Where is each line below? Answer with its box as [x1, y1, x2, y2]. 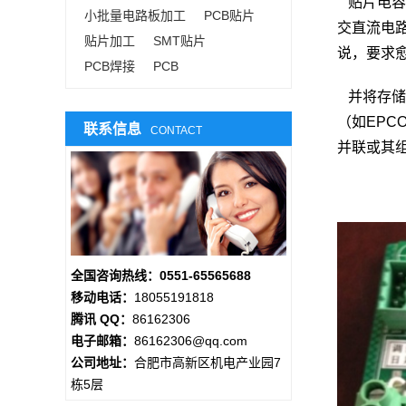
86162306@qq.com [134, 333, 247, 349]
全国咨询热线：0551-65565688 [71, 268, 251, 284]
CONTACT [150, 124, 202, 137]
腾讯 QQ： [71, 312, 132, 327]
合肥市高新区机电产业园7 [134, 355, 281, 371]
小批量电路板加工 [84, 8, 186, 23]
